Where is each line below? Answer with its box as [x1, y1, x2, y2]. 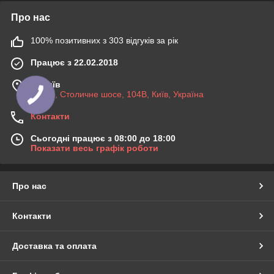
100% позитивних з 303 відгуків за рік [31, 35, 178, 45]
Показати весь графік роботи [31, 143, 158, 153]
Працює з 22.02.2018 [31, 57, 118, 67]
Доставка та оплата [12, 240, 97, 251]
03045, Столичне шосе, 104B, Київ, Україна [31, 89, 204, 99]
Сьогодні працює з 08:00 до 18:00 [31, 133, 176, 143]
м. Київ [31, 79, 61, 89]
